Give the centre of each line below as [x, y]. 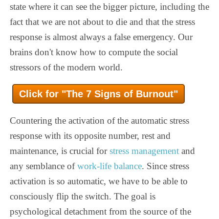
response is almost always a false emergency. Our [101, 37]
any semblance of [44, 166]
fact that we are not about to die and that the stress [102, 22]
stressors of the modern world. [66, 67]
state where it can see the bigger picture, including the [109, 6]
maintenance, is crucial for [60, 151]
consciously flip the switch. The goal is [83, 196]
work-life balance [109, 166]
